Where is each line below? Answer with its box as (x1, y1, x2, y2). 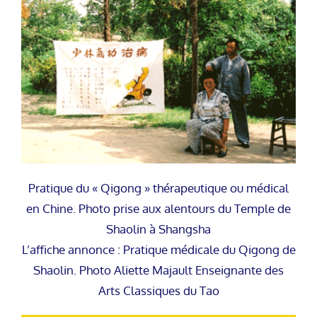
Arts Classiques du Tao (98, 283, 219, 299)
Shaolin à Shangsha (106, 221, 211, 237)
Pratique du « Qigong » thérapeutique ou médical (28, 180, 289, 196)
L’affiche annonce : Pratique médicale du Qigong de (21, 242, 296, 258)
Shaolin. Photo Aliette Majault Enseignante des (33, 263, 284, 278)
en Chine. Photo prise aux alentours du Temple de (26, 201, 291, 217)
